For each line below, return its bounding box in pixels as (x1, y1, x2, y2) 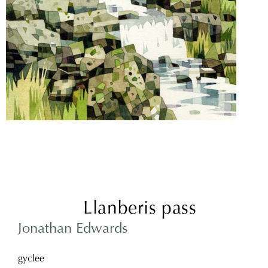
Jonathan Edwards (18, 222, 127, 237)
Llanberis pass (83, 200, 197, 219)
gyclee (18, 254, 44, 264)
